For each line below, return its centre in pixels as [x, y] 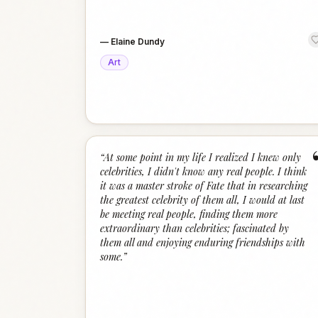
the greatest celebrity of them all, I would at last [202, 200]
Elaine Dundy [138, 42]
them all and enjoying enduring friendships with [203, 242]
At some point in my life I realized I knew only [202, 157]
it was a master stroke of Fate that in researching [204, 186]
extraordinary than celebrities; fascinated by [194, 228]
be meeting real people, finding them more [189, 214]
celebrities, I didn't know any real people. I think [203, 171]
